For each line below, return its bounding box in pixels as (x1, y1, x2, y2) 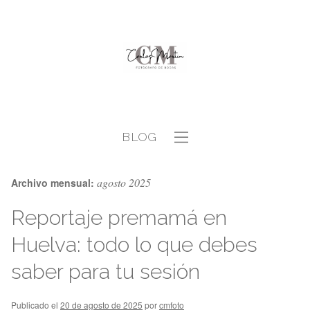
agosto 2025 (97, 175, 151, 190)
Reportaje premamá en (11, 206, 227, 230)
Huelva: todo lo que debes (11, 232, 257, 257)
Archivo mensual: (11, 176, 97, 190)
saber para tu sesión (11, 259, 200, 284)
